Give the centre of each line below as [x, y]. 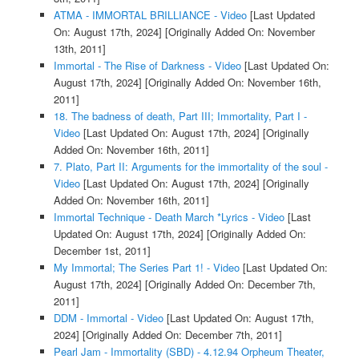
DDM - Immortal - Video [108, 318]
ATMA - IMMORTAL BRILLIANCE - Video [150, 15]
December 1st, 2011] [102, 251]
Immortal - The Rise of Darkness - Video [147, 66]
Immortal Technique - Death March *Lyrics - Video [169, 217]
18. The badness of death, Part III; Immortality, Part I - [180, 116]
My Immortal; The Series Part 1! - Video [146, 268]
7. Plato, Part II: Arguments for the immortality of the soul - [190, 167]
